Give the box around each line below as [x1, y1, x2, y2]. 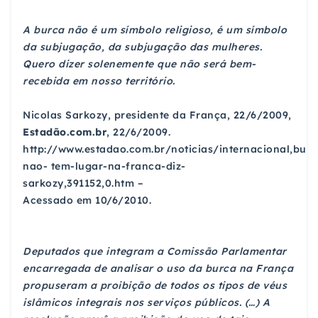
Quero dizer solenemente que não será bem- [23, 57, 256, 70]
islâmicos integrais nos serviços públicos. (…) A [23, 295, 270, 309]
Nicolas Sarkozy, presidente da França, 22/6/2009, [23, 108, 292, 121]
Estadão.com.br [23, 125, 106, 138]
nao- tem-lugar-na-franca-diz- [23, 159, 186, 172]
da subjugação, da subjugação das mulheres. [23, 40, 262, 53]
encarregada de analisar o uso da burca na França [23, 261, 293, 275]
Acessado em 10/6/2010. [23, 193, 151, 207]
